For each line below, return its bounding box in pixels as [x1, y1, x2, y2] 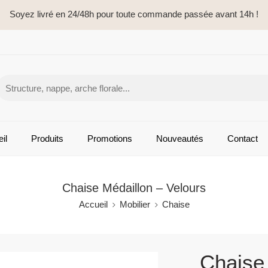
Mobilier [119, 199, 150, 209]
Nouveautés [156, 133, 203, 144]
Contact [227, 133, 258, 144]
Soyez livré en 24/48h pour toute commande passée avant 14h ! [10, 9, 258, 19]
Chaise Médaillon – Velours [62, 181, 206, 194]
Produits [31, 133, 63, 144]
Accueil [78, 199, 108, 209]
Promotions [87, 133, 132, 144]
